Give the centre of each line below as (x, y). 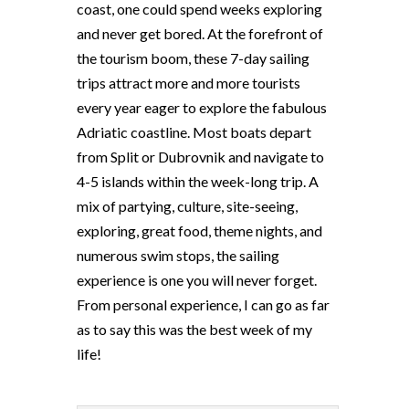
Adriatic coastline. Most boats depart (194, 131)
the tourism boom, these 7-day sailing (193, 58)
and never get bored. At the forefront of (200, 33)
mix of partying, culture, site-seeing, (187, 205)
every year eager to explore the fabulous (202, 107)
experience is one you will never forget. (197, 279)
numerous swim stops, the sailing (178, 255)
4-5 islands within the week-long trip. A (198, 181)
